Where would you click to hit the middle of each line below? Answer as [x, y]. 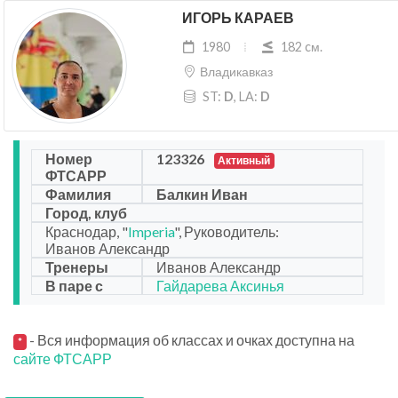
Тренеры [77, 267]
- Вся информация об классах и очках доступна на [190, 340]
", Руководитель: [227, 232]
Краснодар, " [87, 232]
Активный [244, 161]
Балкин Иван [202, 195]
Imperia [151, 232]
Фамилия [78, 195]
